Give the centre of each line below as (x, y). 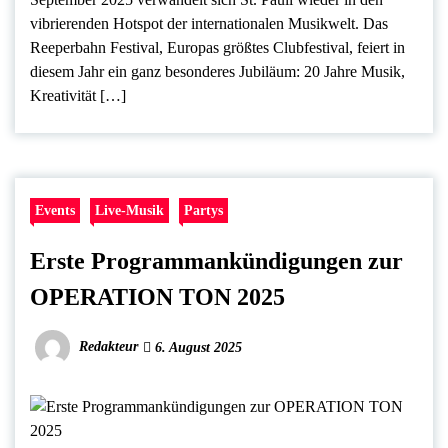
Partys (203, 210)
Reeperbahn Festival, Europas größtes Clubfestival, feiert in (217, 48)
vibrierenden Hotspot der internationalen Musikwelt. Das (209, 24)
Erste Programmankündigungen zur (216, 261)
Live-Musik (129, 210)
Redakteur (108, 347)
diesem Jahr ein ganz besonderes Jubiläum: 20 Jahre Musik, (217, 72)
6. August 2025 (196, 348)
